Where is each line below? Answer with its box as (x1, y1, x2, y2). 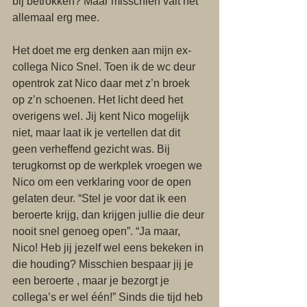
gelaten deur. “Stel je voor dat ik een (12, 193, 189, 204)
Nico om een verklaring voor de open (12, 176, 194, 188)
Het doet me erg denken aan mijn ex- (12, 45, 191, 56)
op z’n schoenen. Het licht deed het (12, 94, 186, 106)
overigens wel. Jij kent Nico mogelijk (12, 110, 192, 122)
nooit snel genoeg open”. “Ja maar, (12, 225, 183, 237)
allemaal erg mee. (12, 12, 102, 23)
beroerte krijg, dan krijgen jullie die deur (12, 209, 207, 221)
